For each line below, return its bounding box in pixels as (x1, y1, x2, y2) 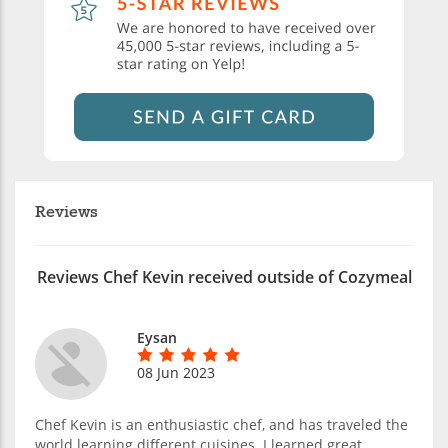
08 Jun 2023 (137, 363, 215, 383)
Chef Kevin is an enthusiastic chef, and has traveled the (35, 415, 408, 435)
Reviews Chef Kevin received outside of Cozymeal (36, 266, 412, 289)
